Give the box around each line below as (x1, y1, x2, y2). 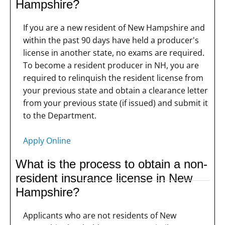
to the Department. (23, 109, 96, 121)
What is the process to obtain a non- (16, 157, 207, 171)
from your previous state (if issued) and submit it (23, 97, 208, 108)
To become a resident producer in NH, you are (23, 59, 199, 71)
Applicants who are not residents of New (23, 209, 176, 221)
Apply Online (23, 135, 71, 146)
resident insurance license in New (16, 171, 192, 185)
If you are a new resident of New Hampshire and (23, 22, 205, 33)
